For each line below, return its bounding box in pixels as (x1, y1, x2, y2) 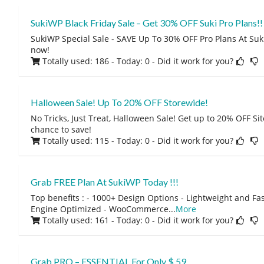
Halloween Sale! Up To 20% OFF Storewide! (30, 97, 208, 108)
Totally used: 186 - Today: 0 (42, 55, 150, 67)
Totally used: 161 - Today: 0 (42, 214, 150, 226)
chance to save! (30, 124, 91, 135)
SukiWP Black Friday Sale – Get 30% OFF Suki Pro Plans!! (30, 17, 263, 28)
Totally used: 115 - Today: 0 (42, 135, 150, 146)
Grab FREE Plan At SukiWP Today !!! (30, 176, 179, 187)
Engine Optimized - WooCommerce (30, 203, 169, 214)
